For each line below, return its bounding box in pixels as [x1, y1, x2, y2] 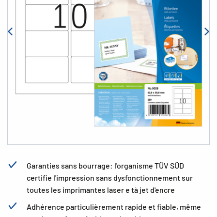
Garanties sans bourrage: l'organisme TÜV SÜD [27, 161, 184, 170]
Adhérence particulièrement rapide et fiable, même [27, 202, 201, 211]
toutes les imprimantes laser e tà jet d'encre [27, 185, 175, 194]
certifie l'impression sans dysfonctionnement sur [27, 173, 193, 182]
